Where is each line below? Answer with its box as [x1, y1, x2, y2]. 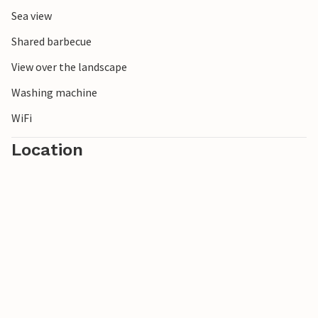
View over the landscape [11, 60, 127, 75]
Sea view [11, 9, 52, 23]
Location [11, 140, 83, 160]
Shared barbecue [11, 34, 92, 49]
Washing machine [11, 85, 97, 100]
